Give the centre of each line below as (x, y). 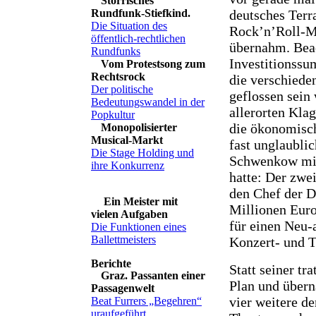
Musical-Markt (127, 140)
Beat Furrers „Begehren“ (146, 301)
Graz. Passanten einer (153, 275)
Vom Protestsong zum (153, 64)
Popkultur (113, 115)
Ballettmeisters (123, 239)
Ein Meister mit (141, 201)
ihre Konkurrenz (128, 165)
